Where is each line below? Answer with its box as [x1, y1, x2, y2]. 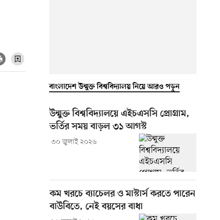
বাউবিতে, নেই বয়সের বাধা [50, 201, 143, 213]
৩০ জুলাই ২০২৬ [51, 137, 97, 147]
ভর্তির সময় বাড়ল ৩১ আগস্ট [50, 121, 147, 133]
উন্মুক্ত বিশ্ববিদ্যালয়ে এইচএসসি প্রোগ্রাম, [50, 108, 190, 120]
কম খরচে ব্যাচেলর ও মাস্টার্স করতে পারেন [50, 188, 195, 200]
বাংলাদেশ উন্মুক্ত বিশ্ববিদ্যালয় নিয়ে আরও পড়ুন [49, 82, 180, 91]
